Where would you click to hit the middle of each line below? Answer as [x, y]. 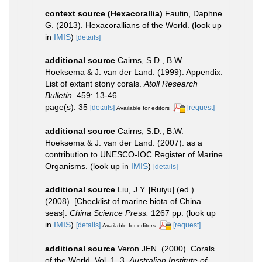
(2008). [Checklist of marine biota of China [123, 201]
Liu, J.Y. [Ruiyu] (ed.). [157, 189]
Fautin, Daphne [194, 13]
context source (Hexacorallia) [104, 13]
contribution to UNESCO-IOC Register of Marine [134, 154]
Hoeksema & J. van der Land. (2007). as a [124, 142]
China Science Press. [109, 213]
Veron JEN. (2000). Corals [166, 248]
